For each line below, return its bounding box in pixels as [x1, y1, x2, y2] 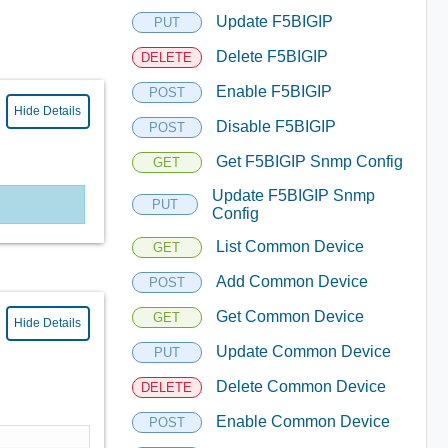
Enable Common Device [215, 413, 390, 430]
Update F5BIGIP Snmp [211, 186, 375, 204]
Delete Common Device [215, 378, 386, 395]
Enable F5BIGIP [215, 83, 332, 100]
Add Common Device [215, 273, 368, 290]
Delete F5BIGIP [215, 48, 328, 65]
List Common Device [215, 238, 364, 255]
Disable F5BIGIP [215, 118, 336, 135]
